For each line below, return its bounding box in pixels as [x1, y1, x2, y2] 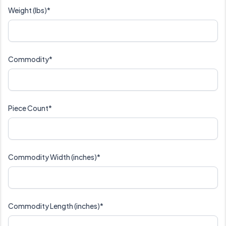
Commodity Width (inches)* [8, 152, 100, 162]
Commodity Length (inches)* [8, 201, 103, 211]
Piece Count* [8, 103, 52, 113]
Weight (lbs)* [8, 6, 50, 15]
